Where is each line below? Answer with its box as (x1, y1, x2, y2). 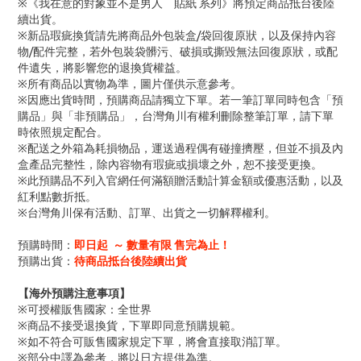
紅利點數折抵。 (18, 190, 97, 204)
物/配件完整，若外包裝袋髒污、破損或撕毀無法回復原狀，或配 (18, 45, 338, 59)
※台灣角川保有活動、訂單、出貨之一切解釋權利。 (18, 206, 276, 220)
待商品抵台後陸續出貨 (74, 255, 187, 268)
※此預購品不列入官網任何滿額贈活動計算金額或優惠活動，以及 (18, 174, 343, 188)
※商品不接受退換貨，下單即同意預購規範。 (18, 319, 242, 333)
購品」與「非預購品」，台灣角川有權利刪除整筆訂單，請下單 (18, 110, 334, 123)
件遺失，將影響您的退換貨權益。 (18, 61, 187, 75)
